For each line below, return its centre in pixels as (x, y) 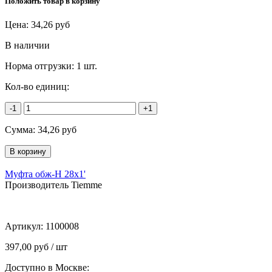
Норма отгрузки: (41, 66)
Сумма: (21, 129)
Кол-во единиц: (37, 86)
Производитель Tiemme (53, 185)
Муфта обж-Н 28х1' (45, 174)
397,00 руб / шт (36, 246)
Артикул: (25, 226)
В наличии (27, 45)
